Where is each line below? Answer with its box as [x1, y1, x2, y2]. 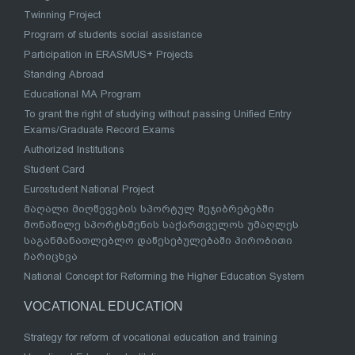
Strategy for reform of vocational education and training [24, 331, 277, 344]
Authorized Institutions [24, 143, 124, 156]
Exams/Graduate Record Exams [24, 124, 175, 136]
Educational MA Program [24, 88, 141, 101]
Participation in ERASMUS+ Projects [24, 48, 193, 61]
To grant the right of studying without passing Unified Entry [24, 108, 292, 120]
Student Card [24, 163, 85, 176]
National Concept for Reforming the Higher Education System [24, 270, 304, 283]
